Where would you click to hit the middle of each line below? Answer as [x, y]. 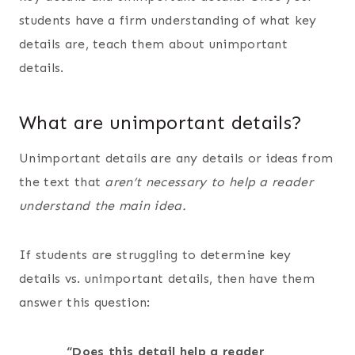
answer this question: [85, 302]
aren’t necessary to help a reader [209, 181]
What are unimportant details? [161, 122]
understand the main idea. [105, 205]
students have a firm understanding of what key [168, 20]
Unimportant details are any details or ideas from [176, 158]
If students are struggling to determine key [155, 254]
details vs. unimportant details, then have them [167, 278]
